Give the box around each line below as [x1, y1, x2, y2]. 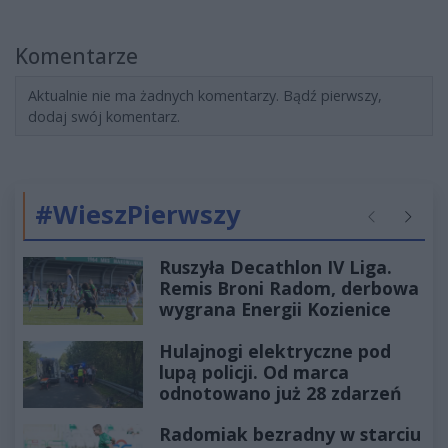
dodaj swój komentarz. [28, 107, 180, 127]
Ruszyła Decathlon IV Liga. [159, 255, 392, 280]
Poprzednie [363, 216, 436, 236]
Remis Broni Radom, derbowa [159, 276, 419, 301]
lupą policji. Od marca [159, 359, 349, 384]
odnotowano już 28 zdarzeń [159, 380, 402, 405]
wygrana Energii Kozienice [159, 297, 391, 322]
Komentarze [15, 42, 138, 71]
